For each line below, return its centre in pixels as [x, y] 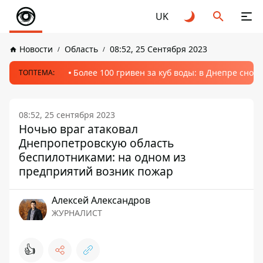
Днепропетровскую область [96, 143]
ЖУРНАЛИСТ [77, 213]
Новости [36, 49]
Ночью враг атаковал [78, 129]
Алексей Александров [101, 200]
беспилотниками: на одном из [102, 157]
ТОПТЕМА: [37, 73]
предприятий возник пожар [96, 171]
